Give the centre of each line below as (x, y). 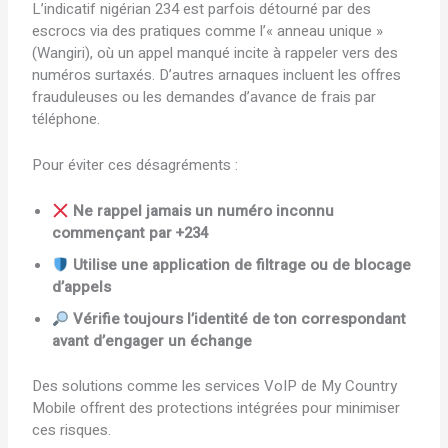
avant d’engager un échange (152, 341)
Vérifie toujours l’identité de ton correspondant (240, 319)
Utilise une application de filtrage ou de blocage (242, 265)
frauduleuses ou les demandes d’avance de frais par (204, 97)
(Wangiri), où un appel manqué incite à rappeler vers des (215, 53)
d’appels (82, 287)
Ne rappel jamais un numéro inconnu (204, 211)
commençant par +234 (130, 233)
